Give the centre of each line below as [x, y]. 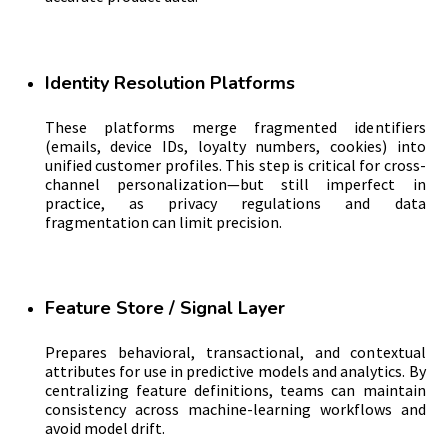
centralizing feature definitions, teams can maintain [235, 390]
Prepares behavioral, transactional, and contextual [235, 352]
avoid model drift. [104, 428]
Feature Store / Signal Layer [165, 308]
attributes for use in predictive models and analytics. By [235, 371]
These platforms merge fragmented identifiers [235, 126]
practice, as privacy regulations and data [235, 202]
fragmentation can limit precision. [163, 221]
